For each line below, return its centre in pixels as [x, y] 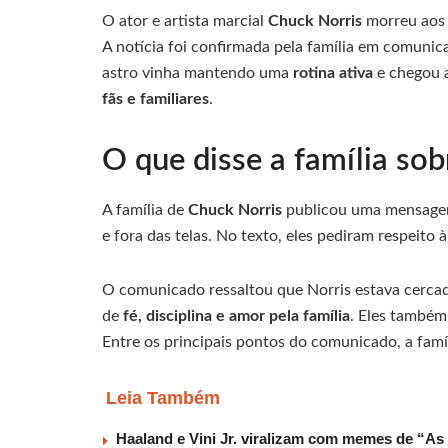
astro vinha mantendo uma [197, 72]
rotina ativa [333, 72]
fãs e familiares [155, 98]
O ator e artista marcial [185, 20]
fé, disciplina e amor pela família [236, 316]
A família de [145, 210]
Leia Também [163, 398]
